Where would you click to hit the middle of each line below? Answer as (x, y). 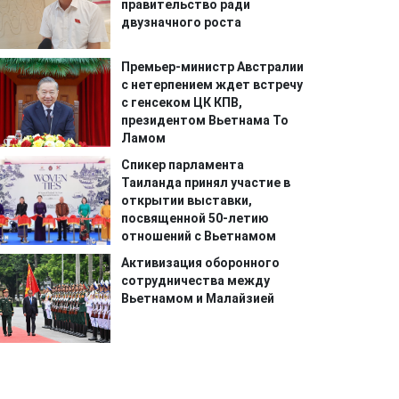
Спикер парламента (183, 165)
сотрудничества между (196, 281)
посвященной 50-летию (195, 219)
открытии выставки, (187, 201)
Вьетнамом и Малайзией (198, 299)
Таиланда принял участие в (206, 183)
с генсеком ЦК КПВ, (182, 103)
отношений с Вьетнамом (199, 236)
